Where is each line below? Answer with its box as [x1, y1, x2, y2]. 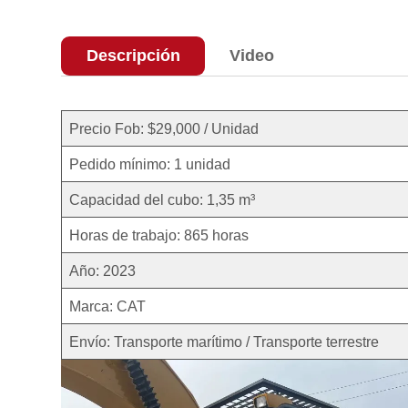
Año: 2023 [69, 261, 137, 279]
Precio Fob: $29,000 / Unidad [69, 119, 260, 137]
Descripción [86, 46, 180, 66]
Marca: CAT [69, 297, 147, 314]
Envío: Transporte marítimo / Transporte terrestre [69, 332, 387, 350]
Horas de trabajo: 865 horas [69, 226, 250, 243]
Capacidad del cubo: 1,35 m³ [69, 190, 278, 208]
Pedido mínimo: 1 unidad [69, 155, 235, 172]
